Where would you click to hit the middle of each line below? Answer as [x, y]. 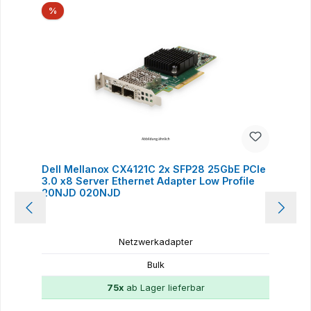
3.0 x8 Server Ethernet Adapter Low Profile [148, 180]
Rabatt [70, 10]
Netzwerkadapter [155, 242]
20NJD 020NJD [81, 192]
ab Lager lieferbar [164, 287]
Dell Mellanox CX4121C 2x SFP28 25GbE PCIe [153, 169]
